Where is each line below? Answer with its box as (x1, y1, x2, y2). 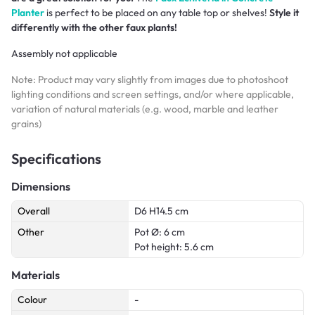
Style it (269, 6, 299, 20)
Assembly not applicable (11, 47, 117, 60)
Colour (18, 293, 47, 307)
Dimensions (11, 179, 70, 194)
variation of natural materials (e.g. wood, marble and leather (11, 103, 278, 116)
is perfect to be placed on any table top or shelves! (44, 6, 269, 20)
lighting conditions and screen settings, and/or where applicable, (11, 88, 294, 101)
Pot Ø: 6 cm (134, 226, 185, 239)
